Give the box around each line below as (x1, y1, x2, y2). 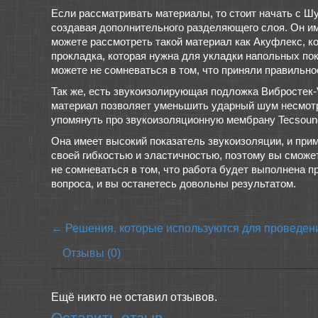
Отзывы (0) (62, 247, 121, 259)
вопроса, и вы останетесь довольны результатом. (51, 177, 296, 190)
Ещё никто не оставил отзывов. (51, 291, 217, 303)
